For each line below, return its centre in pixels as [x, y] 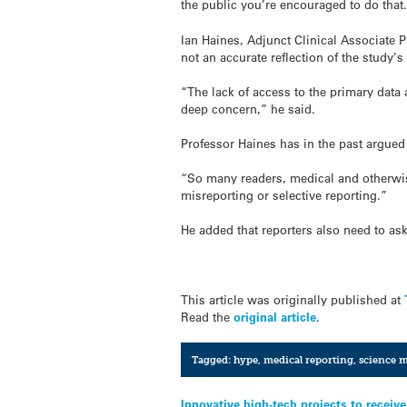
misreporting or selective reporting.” [284, 195]
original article [275, 316]
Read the [208, 316]
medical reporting [308, 360]
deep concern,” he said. [248, 108]
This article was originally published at [293, 299]
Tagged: [212, 360]
